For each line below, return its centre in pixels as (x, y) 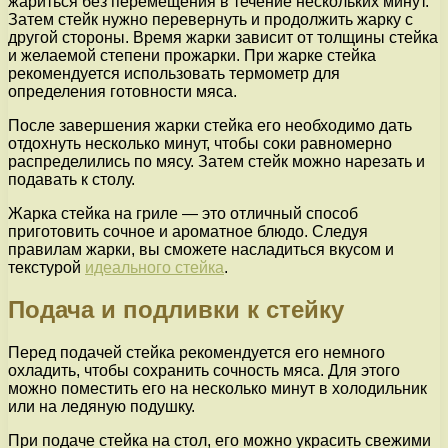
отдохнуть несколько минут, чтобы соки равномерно (200, 143)
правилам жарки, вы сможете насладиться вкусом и (201, 249)
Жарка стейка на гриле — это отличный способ (183, 213)
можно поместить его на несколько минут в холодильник (217, 389)
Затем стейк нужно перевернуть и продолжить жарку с (210, 19)
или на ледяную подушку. (101, 407)
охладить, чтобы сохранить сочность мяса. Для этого (204, 371)
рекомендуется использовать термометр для (174, 73)
